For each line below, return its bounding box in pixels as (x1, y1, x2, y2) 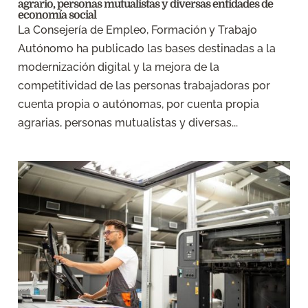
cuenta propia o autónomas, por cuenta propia (18, 97, 260, 111)
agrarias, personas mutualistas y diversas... (18, 115, 239, 129)
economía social (18, 8, 97, 21)
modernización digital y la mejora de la (18, 60, 220, 74)
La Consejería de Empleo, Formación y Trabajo (18, 23, 258, 36)
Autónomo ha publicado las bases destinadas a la (18, 41, 276, 55)
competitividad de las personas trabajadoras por (18, 78, 271, 92)
